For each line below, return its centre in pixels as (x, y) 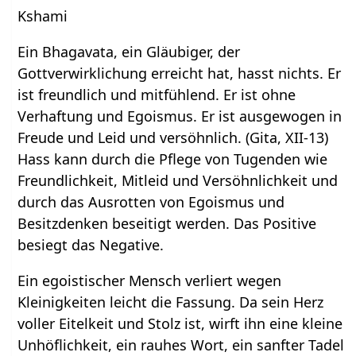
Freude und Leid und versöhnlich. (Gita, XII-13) (173, 138)
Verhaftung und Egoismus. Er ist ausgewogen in (180, 116)
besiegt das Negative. (91, 245)
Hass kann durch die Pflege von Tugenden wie (173, 159)
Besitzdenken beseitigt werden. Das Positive (167, 224)
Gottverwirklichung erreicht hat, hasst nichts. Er (180, 74)
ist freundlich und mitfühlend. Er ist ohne (157, 95)
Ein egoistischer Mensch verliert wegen (150, 281)
